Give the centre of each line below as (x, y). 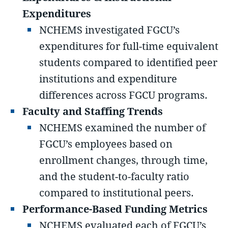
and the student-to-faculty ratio (115, 177)
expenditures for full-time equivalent (129, 46)
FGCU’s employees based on (106, 144)
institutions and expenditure (108, 79)
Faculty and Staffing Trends (93, 111)
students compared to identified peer (129, 63)
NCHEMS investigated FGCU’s (110, 30)
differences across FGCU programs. (124, 95)
